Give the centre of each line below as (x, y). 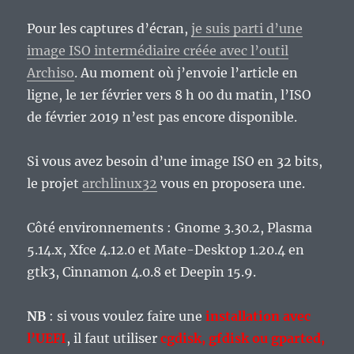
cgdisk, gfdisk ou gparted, (243, 339)
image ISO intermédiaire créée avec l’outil (158, 51)
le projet (55, 184)
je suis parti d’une (247, 29)
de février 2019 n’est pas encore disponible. (162, 117)
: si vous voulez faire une (126, 316)
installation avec (258, 316)
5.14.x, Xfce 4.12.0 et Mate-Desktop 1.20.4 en (166, 250)
